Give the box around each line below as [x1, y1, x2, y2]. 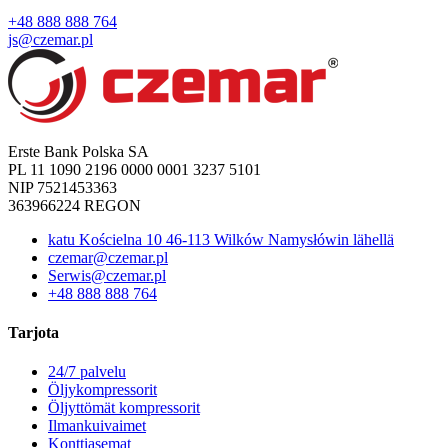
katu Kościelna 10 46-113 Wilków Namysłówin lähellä [48, 230, 394, 248]
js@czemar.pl [8, 30, 93, 48]
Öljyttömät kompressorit [48, 399, 200, 417]
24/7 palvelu [48, 363, 126, 381]
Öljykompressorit [48, 381, 157, 399]
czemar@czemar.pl [48, 248, 168, 266]
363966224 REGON [8, 196, 141, 214]
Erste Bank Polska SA [8, 142, 149, 160]
